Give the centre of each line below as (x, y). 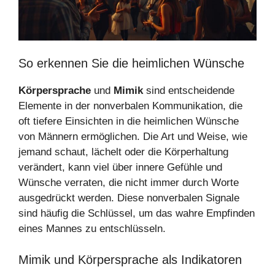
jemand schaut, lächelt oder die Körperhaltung (123, 152)
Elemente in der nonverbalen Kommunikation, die (130, 106)
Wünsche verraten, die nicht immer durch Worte (129, 183)
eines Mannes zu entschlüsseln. (92, 229)
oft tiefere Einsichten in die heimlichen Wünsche (129, 122)
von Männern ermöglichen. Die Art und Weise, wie (133, 137)
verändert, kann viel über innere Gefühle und (120, 168)
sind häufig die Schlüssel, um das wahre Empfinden (137, 214)
